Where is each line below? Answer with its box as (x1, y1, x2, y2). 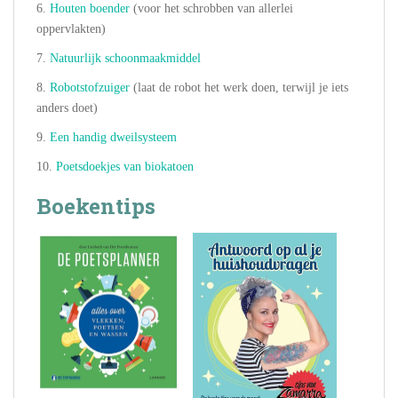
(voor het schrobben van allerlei (130, 2, 293, 16)
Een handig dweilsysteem (50, 131, 177, 145)
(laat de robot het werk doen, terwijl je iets (130, 81, 348, 95)
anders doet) (36, 101, 98, 115)
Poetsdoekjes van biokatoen (56, 160, 194, 174)
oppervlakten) (36, 22, 106, 36)
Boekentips (36, 192, 155, 221)
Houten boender (50, 2, 130, 16)
